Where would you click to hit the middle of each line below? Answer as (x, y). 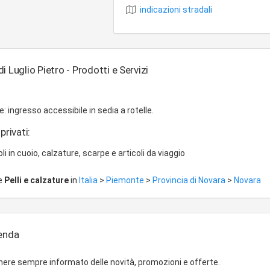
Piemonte (126, 180)
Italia (89, 180)
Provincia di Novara (190, 180)
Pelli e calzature (36, 180)
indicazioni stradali (176, 10)
